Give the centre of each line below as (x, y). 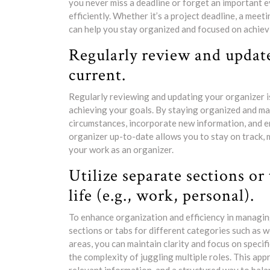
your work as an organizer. (121, 149)
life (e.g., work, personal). (162, 196)
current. (97, 75)
